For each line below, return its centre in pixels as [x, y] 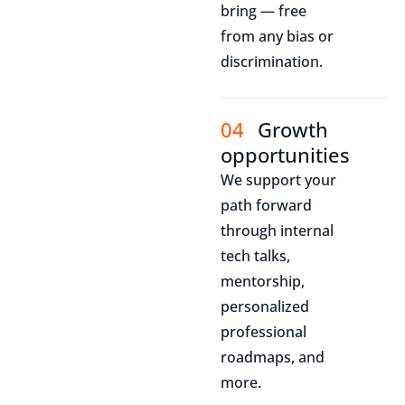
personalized [265, 306]
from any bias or [278, 37]
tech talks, [256, 255]
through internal [278, 230]
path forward [267, 205]
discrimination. [272, 62]
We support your [279, 179]
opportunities [286, 154]
